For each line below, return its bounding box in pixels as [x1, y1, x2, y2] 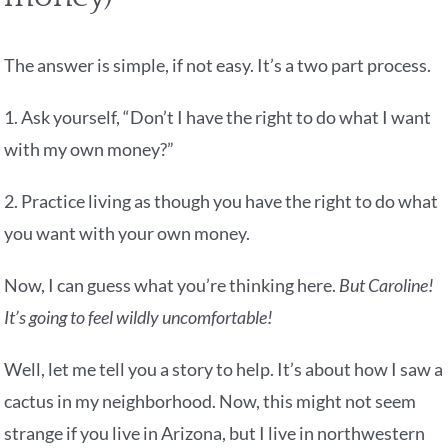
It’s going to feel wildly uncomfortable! [4, 306, 274, 329]
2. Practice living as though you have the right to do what [4, 190, 439, 213]
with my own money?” [4, 138, 175, 161]
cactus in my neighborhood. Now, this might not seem [4, 390, 417, 413]
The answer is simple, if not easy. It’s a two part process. [4, 54, 432, 77]
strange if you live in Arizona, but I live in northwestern [4, 422, 426, 445]
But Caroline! [339, 274, 435, 297]
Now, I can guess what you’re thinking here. [4, 274, 340, 297]
